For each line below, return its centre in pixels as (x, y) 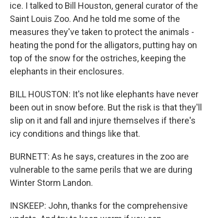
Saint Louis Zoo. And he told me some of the (95, 19)
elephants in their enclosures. (67, 71)
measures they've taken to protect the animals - (102, 32)
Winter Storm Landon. (51, 183)
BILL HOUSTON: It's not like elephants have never (104, 94)
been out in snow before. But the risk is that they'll (106, 107)
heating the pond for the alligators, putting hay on (103, 45)
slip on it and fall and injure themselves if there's (103, 120)
